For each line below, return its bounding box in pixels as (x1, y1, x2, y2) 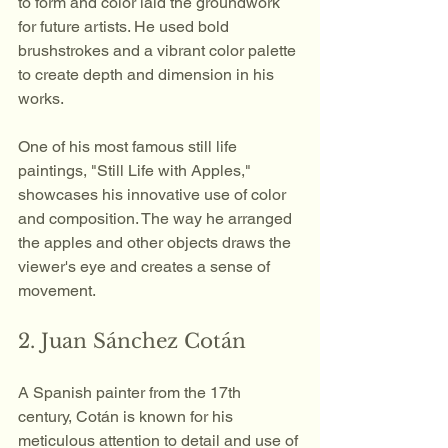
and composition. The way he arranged (18, 209, 296, 228)
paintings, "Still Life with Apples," (18, 161, 255, 180)
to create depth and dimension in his (18, 65, 278, 84)
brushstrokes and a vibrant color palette (18, 41, 300, 60)
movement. (18, 281, 96, 300)
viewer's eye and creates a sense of (18, 257, 274, 276)
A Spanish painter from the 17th (18, 383, 245, 402)
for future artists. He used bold (18, 17, 233, 36)
